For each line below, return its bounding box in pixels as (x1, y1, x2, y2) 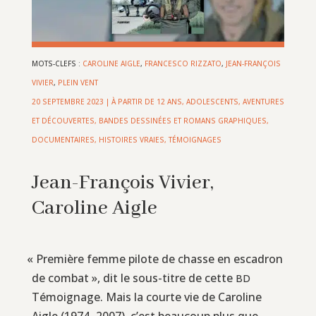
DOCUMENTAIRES (31, 134, 95, 145)
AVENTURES (242, 96, 284, 107)
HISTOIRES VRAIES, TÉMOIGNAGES (98, 134, 221, 145)
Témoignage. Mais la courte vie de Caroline (31, 288, 262, 305)
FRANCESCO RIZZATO (144, 58, 221, 68)
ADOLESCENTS (186, 96, 238, 107)
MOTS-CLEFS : (31, 58, 83, 68)
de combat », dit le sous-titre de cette (31, 269, 236, 286)
